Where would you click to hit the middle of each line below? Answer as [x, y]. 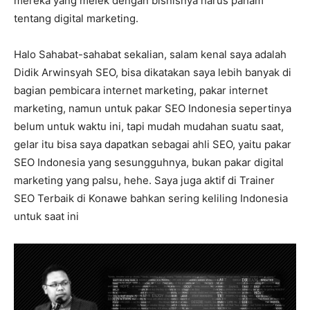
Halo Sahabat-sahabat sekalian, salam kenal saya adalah [150, 54]
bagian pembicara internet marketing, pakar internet [141, 90]
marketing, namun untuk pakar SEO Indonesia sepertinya [153, 108]
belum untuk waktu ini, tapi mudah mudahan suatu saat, [149, 126]
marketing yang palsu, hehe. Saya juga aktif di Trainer [144, 180]
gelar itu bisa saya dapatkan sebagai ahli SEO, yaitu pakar [153, 144]
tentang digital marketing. [76, 18]
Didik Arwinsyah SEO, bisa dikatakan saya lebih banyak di [153, 72]
